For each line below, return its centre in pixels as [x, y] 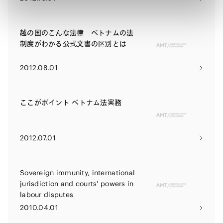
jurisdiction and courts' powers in [77, 183]
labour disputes [47, 194]
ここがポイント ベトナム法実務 [71, 103]
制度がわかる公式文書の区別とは [73, 44]
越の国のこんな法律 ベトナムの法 [77, 33]
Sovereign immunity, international [78, 172]
